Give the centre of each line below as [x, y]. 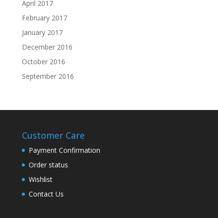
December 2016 [47, 47]
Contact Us [46, 194]
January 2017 [42, 32]
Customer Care [53, 135]
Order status [48, 165]
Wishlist [40, 179]
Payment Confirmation [64, 150]
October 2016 [43, 62]
